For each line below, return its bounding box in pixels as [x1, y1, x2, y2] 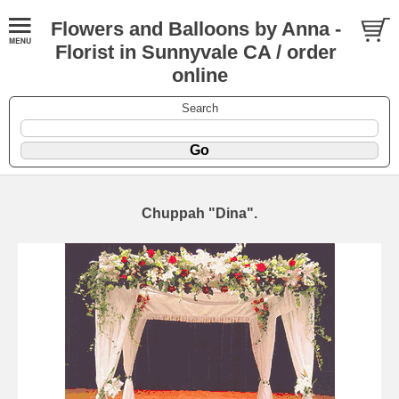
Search [181, 101, 218, 115]
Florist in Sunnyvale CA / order [54, 41, 337, 63]
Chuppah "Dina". [142, 205, 257, 221]
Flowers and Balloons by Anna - [50, 18, 341, 40]
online [171, 64, 228, 86]
